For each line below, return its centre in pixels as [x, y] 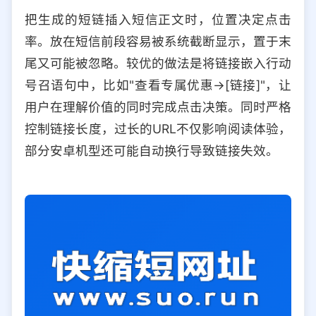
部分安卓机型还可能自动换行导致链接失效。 [152, 150]
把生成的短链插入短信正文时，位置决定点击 [158, 19]
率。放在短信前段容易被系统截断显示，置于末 [158, 41]
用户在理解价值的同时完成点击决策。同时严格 [158, 107]
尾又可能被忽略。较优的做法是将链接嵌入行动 [158, 63]
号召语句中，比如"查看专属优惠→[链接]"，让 [158, 85]
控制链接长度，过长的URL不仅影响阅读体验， [158, 128]
